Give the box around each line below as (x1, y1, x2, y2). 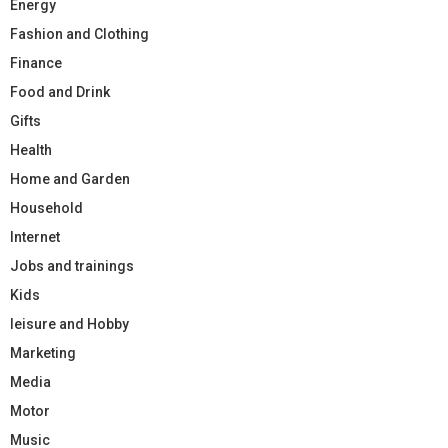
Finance (10, 54, 62, 71)
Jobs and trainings (10, 257, 134, 274)
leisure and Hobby (10, 315, 129, 332)
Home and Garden (10, 170, 130, 187)
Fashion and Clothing (10, 25, 149, 42)
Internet (10, 228, 60, 245)
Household (10, 199, 83, 216)
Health (10, 141, 52, 158)
